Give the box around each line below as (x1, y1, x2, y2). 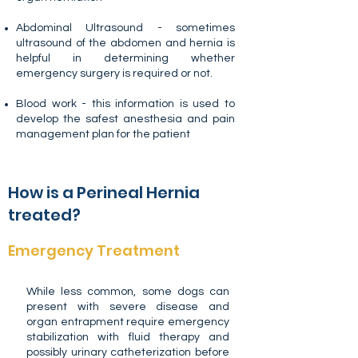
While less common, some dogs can (26, 286, 229, 297)
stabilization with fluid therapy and (26, 332, 229, 343)
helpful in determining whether (16, 53, 235, 64)
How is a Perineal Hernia (8, 181, 200, 204)
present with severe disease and (26, 301, 229, 312)
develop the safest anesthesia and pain (16, 113, 235, 125)
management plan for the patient (16, 129, 190, 140)
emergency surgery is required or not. (16, 68, 213, 79)
